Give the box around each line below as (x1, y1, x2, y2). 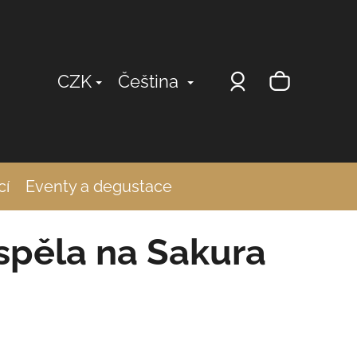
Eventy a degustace (25, 176, 172, 196)
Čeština (118, 70, 183, 92)
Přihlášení (244, 68, 337, 92)
